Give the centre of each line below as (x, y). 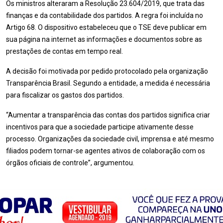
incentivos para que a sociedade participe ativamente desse (100, 127)
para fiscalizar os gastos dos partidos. (65, 95)
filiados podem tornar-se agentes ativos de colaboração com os (106, 151)
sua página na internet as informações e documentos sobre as (104, 39)
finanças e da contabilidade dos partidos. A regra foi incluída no (105, 15)
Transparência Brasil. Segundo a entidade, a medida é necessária (108, 83)
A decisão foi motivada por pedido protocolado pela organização (107, 71)
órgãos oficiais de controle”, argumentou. (70, 163)
